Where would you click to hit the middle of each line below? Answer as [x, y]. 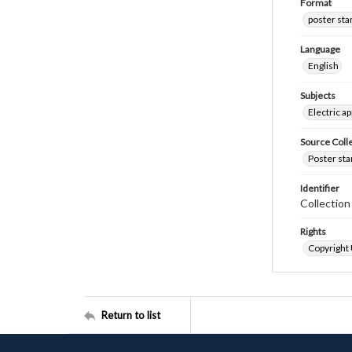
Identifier [320, 188]
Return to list [131, 315]
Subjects [318, 95]
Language [320, 49]
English [323, 66]
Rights [313, 231]
